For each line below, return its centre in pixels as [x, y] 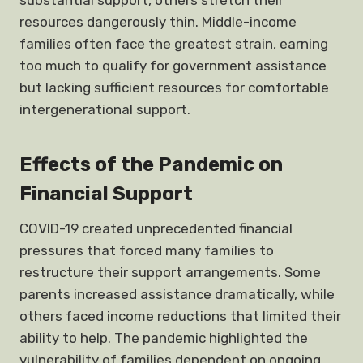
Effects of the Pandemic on [151, 164]
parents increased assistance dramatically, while [177, 294]
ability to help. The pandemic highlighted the [164, 338]
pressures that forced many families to [147, 250]
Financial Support [106, 194]
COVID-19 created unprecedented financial [156, 228]
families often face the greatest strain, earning [174, 44]
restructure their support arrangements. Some [170, 272]
